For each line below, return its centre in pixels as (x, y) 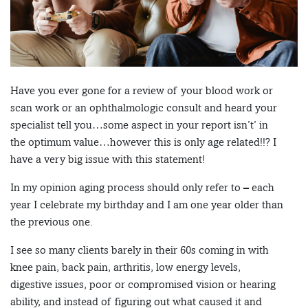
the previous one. (52, 222)
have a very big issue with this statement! (108, 159)
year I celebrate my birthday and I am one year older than (147, 205)
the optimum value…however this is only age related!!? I (143, 142)
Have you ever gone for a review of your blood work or (142, 91)
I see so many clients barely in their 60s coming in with (140, 250)
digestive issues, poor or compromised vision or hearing (143, 285)
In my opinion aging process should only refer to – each (142, 188)
